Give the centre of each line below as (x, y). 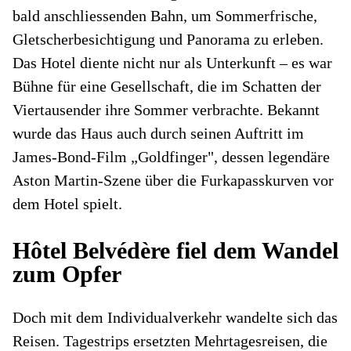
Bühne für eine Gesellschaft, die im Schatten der (167, 86)
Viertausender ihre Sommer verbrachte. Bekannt (166, 109)
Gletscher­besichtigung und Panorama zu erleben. (168, 39)
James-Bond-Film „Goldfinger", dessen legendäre (171, 156)
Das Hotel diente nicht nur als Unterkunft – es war (172, 62)
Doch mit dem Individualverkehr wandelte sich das (175, 317)
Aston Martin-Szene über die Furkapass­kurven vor (173, 180)
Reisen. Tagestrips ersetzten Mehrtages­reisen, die (170, 340)
